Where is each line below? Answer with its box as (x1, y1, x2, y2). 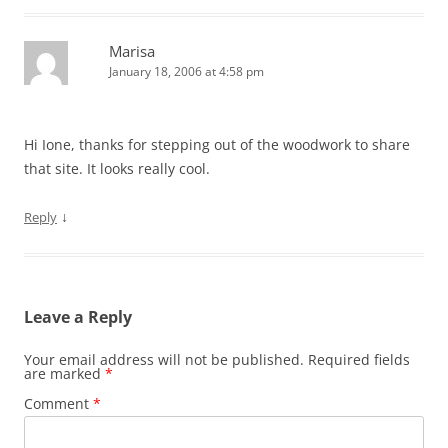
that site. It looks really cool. (24, 159, 210, 178)
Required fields (308, 350, 410, 369)
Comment (24, 394, 93, 413)
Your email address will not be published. (24, 350, 304, 369)
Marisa (109, 41, 155, 61)
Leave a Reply (24, 306, 132, 328)
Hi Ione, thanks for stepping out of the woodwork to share (24, 135, 410, 154)
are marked (24, 364, 105, 383)
